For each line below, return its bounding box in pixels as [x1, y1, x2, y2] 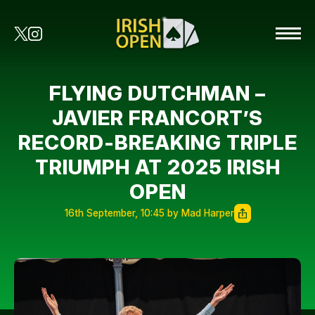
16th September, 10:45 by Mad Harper [64, 207, 234, 219]
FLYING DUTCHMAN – [49, 81, 266, 105]
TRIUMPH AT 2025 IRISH [34, 155, 281, 179]
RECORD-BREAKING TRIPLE [18, 130, 297, 155]
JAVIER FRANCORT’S [52, 105, 263, 130]
